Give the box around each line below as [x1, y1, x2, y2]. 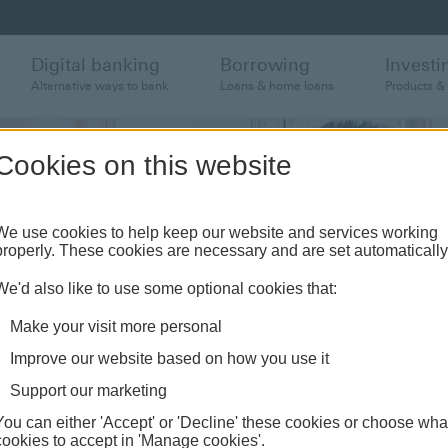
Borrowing [220, 54, 311, 76]
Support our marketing [9, 382, 167, 399]
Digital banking [31, 54, 161, 76]
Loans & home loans [220, 79, 335, 93]
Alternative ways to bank [31, 79, 170, 93]
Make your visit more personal [9, 318, 222, 335]
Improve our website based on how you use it [9, 350, 329, 367]
